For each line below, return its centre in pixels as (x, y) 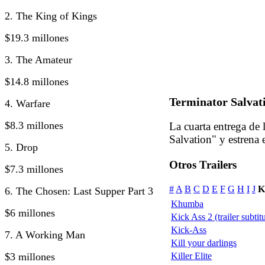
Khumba (187, 204)
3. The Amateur (38, 59)
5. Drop (21, 147)
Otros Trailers (203, 165)
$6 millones (30, 213)
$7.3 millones (34, 169)
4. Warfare (28, 103)
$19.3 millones (37, 38)
